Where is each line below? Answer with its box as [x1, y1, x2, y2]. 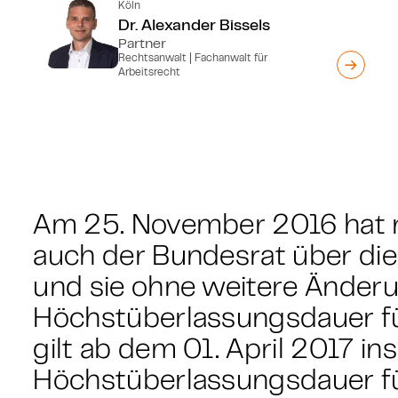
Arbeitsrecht [118, 65, 181, 78]
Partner [118, 34, 167, 52]
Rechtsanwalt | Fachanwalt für [118, 51, 268, 64]
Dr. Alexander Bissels [118, 14, 271, 34]
